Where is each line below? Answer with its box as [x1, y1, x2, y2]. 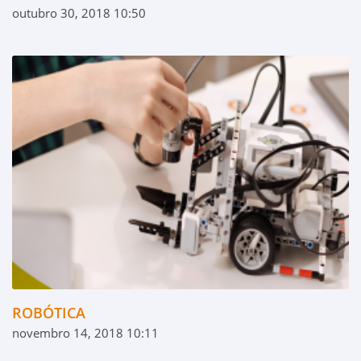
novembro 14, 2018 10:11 [12, 324, 159, 341]
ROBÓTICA [12, 302, 85, 322]
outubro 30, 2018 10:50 [12, 5, 146, 22]
